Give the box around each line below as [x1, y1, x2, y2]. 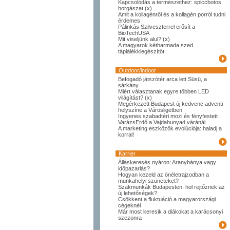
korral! [118, 131, 134, 138]
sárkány [118, 82, 139, 88]
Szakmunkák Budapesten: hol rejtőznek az [118, 184, 225, 190]
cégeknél [118, 202, 141, 208]
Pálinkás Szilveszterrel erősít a [118, 24, 195, 30]
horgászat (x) [118, 5, 152, 11]
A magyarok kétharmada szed [118, 42, 193, 48]
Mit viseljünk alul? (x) [118, 36, 170, 42]
